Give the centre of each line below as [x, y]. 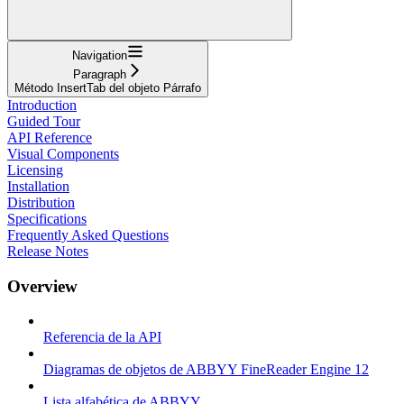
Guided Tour [44, 121]
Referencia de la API [102, 337]
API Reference [50, 137]
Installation [38, 186]
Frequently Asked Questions [88, 234]
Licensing [35, 170]
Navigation [100, 55]
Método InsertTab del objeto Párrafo [108, 87]
